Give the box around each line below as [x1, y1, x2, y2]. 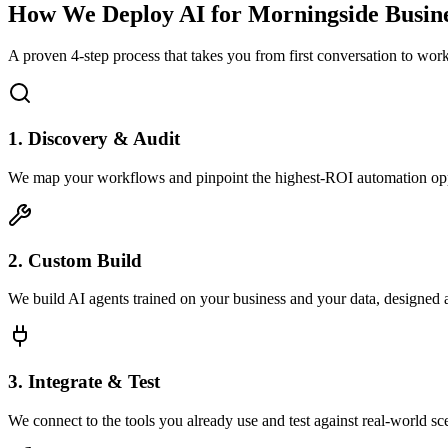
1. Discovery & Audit [8, 128, 180, 150]
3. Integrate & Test [8, 371, 160, 393]
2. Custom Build [8, 249, 142, 271]
